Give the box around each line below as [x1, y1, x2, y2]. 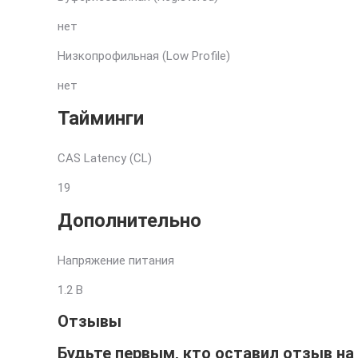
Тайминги [58, 107, 144, 129]
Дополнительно [58, 209, 201, 232]
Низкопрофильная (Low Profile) [58, 49, 230, 63]
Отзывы [58, 312, 121, 331]
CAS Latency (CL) [58, 151, 152, 165]
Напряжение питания [58, 253, 174, 268]
